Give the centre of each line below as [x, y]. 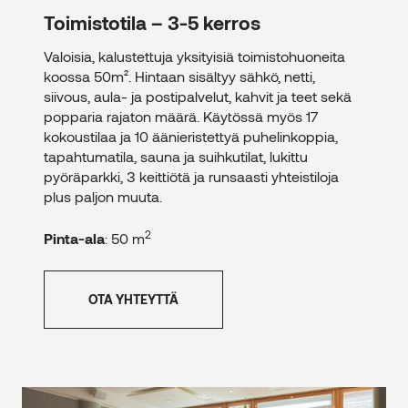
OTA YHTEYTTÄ [133, 300]
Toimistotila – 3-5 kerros [152, 23]
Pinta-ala [74, 239]
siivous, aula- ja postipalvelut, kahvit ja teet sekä [198, 97]
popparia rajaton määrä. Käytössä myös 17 [181, 117]
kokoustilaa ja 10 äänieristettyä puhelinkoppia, [191, 137]
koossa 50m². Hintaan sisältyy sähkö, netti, [179, 76]
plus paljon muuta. [103, 197]
